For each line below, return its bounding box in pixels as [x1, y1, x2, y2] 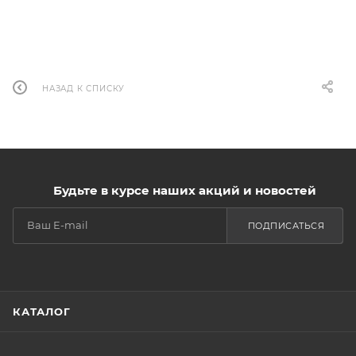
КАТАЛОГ [13, 305, 71, 319]
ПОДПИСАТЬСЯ [247, 219, 324, 231]
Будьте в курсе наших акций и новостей [52, 183, 316, 199]
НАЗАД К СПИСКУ [42, 83, 126, 94]
